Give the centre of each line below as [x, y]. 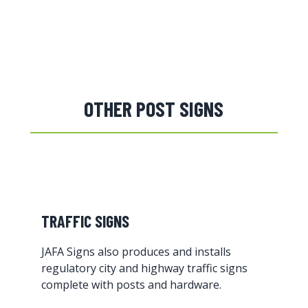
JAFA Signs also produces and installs [136, 252]
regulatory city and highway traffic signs [145, 268]
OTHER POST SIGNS [154, 109]
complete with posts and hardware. [132, 285]
